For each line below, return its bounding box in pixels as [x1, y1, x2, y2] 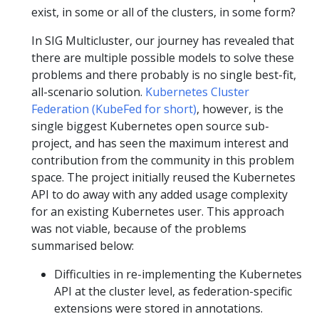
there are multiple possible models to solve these [31, 50, 294, 66]
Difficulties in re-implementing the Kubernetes [54, 266, 302, 282]
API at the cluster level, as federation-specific [54, 283, 292, 299]
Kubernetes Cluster [145, 84, 249, 100]
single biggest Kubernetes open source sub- [31, 118, 269, 134]
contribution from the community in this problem [31, 152, 294, 168]
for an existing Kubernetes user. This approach [31, 204, 284, 219]
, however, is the [197, 101, 283, 117]
